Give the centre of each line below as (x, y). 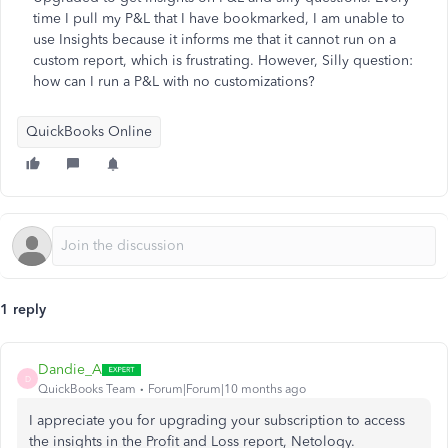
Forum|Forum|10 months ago (227, 389)
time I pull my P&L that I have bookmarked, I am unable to (219, 18)
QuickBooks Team (87, 389)
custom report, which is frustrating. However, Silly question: (223, 60)
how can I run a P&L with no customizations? (174, 81)
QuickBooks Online (89, 131)
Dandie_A (70, 369)
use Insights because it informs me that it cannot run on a (214, 39)
